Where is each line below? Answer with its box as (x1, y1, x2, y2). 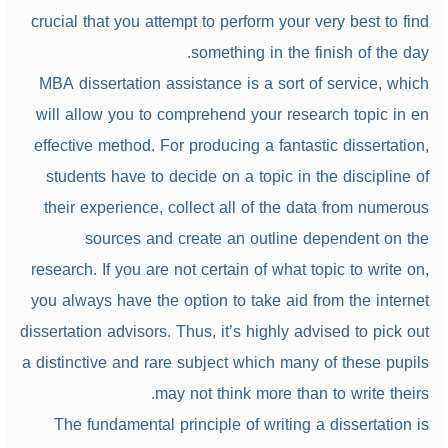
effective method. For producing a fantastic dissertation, (33, 130, 429, 161)
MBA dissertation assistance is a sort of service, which (38, 68, 429, 99)
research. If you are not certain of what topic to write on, (30, 254, 429, 285)
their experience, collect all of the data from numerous (43, 192, 429, 223)
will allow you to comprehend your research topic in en (35, 99, 429, 130)
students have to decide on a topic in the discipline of (45, 161, 429, 192)
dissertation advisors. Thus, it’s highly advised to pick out (19, 316, 429, 347)
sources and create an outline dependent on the (84, 223, 429, 254)
